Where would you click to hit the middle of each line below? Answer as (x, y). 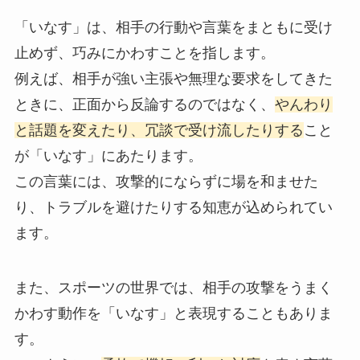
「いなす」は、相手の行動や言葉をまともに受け (173, 27)
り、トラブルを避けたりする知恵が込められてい (173, 207)
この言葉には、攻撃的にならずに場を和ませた (166, 181)
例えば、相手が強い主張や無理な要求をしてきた (173, 78)
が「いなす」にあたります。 (108, 155)
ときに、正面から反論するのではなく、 (144, 104)
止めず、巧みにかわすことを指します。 (144, 53)
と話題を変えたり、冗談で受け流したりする (159, 130)
